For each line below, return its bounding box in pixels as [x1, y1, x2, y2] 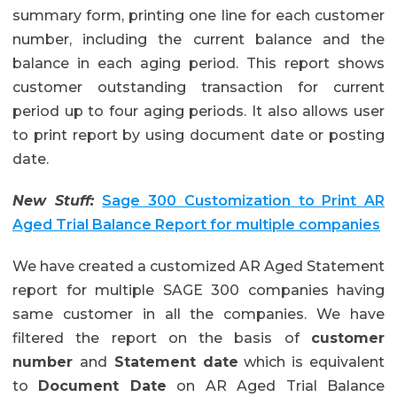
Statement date [106, 354, 238, 370]
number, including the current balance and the [12, 31, 385, 48]
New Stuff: [12, 192, 103, 209]
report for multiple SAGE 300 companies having [12, 282, 385, 299]
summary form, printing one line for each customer [12, 7, 385, 24]
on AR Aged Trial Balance [166, 378, 385, 394]
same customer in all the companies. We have [12, 306, 385, 323]
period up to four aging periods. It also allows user [12, 103, 385, 120]
